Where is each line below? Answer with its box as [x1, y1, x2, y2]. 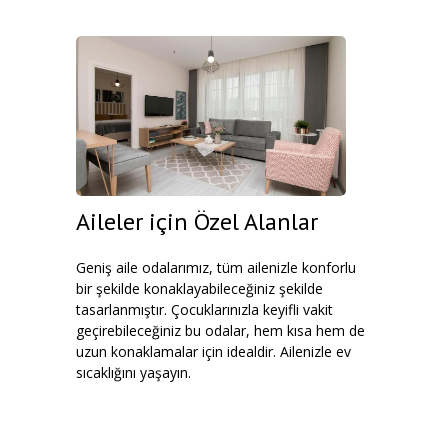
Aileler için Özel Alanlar [76, 206, 318, 237]
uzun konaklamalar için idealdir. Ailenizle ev [76, 342, 351, 361]
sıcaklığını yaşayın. [76, 363, 191, 382]
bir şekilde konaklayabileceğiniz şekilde [76, 279, 323, 298]
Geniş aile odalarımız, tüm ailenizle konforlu [76, 258, 356, 277]
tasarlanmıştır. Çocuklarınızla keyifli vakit [76, 300, 333, 319]
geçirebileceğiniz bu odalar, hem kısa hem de [76, 321, 365, 340]
